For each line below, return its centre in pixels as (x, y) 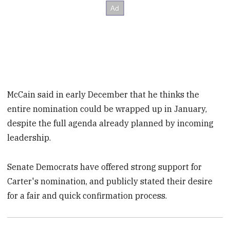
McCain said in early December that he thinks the (103, 94)
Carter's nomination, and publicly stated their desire (110, 181)
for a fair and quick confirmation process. (87, 195)
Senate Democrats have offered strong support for (105, 167)
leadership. (29, 137)
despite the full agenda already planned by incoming (111, 123)
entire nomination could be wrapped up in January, (107, 109)
